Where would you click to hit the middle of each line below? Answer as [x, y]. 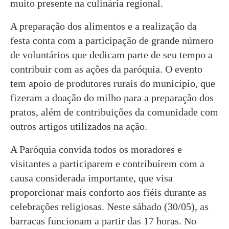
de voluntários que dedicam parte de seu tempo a [111, 54]
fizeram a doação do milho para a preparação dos [112, 97]
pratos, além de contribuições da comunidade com [114, 112]
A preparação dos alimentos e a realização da [104, 26]
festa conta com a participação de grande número [112, 40]
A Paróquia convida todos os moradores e [96, 149]
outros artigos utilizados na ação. [79, 126]
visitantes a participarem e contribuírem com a [107, 163]
